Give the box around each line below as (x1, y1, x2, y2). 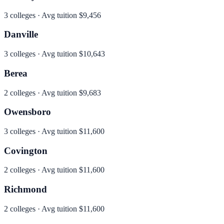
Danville (4, 29, 38, 40)
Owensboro (4, 106, 51, 117)
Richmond (4, 184, 47, 195)
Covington (4, 145, 47, 156)
